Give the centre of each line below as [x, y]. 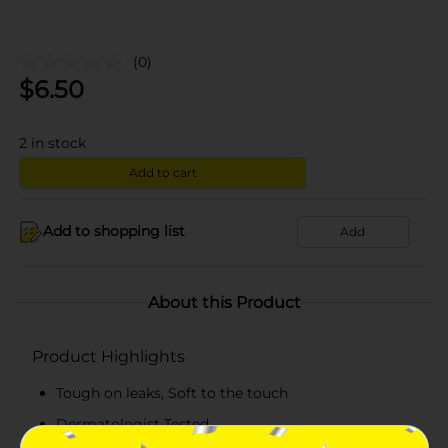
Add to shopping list [114, 231]
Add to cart [162, 172]
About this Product [224, 302]
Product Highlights [108, 356]
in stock [58, 142]
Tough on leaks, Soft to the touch [172, 392]
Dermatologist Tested [132, 423]
